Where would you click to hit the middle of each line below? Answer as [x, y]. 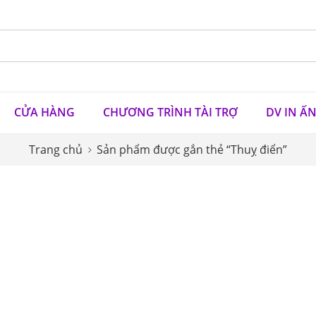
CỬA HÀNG [44, 113]
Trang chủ [56, 149]
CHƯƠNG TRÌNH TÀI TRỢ [170, 113]
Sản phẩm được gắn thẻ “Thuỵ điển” [192, 149]
